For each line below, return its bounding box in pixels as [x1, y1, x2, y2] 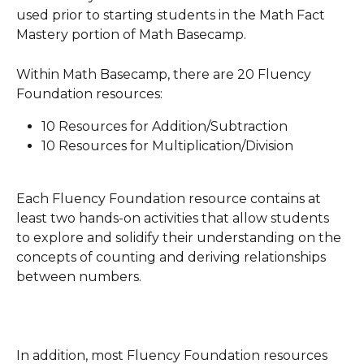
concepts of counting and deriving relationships [16, 249, 329, 266]
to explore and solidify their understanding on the [16, 230, 344, 246]
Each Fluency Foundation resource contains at [16, 191, 324, 207]
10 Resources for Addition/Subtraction [41, 118, 288, 134]
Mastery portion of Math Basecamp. [16, 27, 246, 43]
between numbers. [16, 269, 145, 285]
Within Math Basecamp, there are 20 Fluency [16, 66, 314, 82]
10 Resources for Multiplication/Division [41, 138, 293, 154]
